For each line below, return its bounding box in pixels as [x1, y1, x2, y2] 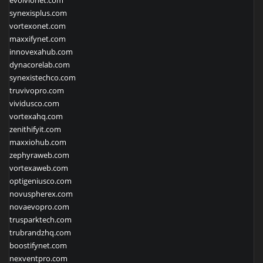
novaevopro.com [9, 201, 69, 213]
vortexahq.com [9, 111, 63, 122]
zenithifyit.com [9, 124, 61, 135]
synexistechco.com [9, 72, 76, 83]
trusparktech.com [9, 214, 72, 225]
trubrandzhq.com [9, 227, 71, 238]
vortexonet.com [9, 21, 66, 32]
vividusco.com [9, 98, 59, 109]
